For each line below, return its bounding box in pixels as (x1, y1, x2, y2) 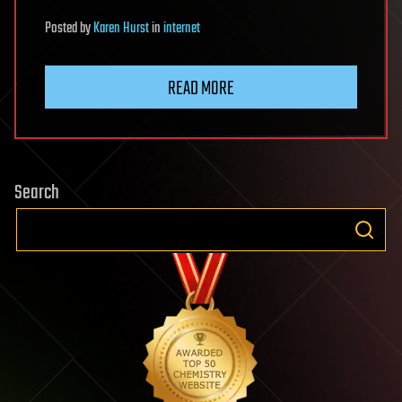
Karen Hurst (93, 17, 149, 40)
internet (163, 17, 200, 40)
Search (14, 178, 59, 208)
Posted (45, 17, 80, 40)
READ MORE (168, 74, 234, 104)
